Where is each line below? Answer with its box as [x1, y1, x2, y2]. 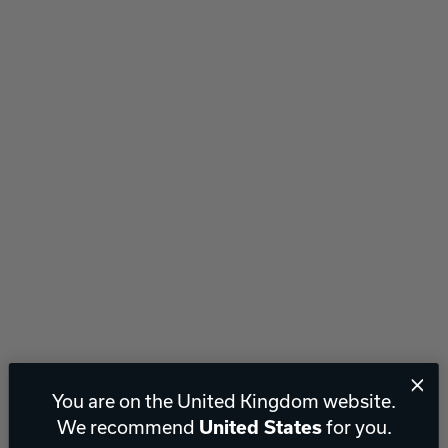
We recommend [56, 416, 199, 438]
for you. [321, 416, 392, 438]
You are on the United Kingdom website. [52, 390, 396, 412]
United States [198, 417, 322, 438]
